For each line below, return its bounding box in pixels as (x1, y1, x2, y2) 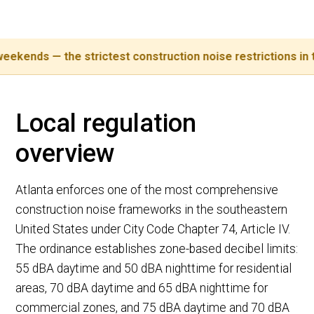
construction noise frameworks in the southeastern (15, 203, 288, 217)
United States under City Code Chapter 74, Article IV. (15, 222, 291, 237)
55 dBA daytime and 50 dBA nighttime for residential (15, 261, 292, 276)
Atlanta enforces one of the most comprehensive (15, 183, 279, 198)
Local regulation (15, 109, 197, 139)
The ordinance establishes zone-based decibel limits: (15, 242, 299, 257)
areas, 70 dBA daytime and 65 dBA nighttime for (15, 281, 268, 296)
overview (15, 139, 116, 169)
